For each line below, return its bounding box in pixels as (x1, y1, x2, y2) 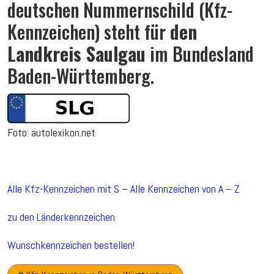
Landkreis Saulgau (7, 39, 146, 67)
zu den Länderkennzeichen (7, 209, 115, 224)
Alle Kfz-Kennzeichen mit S (7, 181, 119, 196)
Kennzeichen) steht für (7, 17, 170, 45)
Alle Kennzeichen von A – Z (130, 181, 240, 196)
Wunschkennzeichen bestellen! (7, 237, 135, 252)
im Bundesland (146, 39, 254, 67)
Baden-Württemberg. (7, 61, 154, 89)
